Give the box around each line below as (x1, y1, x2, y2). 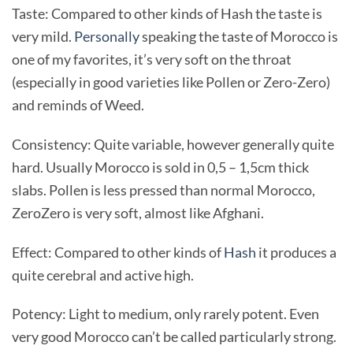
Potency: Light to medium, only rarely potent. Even (12, 305, 319, 323)
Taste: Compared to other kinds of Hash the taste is (12, 4, 322, 22)
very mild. (12, 27, 74, 45)
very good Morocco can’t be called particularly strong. (12, 328, 336, 346)
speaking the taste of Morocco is (139, 27, 338, 45)
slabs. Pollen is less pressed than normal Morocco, (12, 180, 315, 199)
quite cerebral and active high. (12, 266, 194, 284)
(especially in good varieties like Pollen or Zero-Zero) (12, 72, 330, 91)
